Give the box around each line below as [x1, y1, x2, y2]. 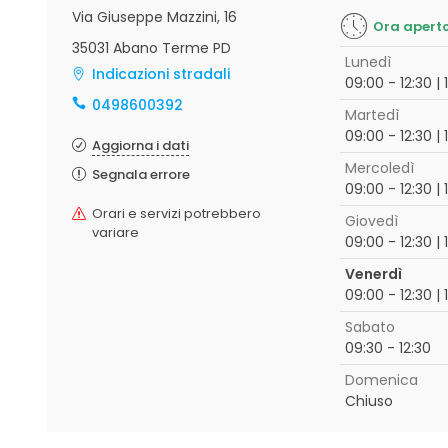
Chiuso [344, 391, 393, 411]
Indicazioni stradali [92, 64, 230, 84]
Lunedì [344, 52, 391, 72]
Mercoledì [344, 158, 414, 178]
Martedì [344, 105, 399, 125]
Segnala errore [92, 165, 190, 184]
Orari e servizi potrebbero [92, 204, 261, 223]
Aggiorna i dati [92, 136, 189, 155]
